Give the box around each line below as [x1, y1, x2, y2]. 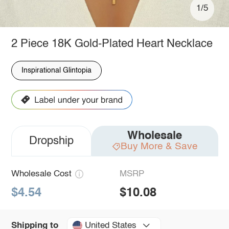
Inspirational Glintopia [21, 66, 91, 74]
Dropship [29, 135, 74, 147]
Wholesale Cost [11, 170, 72, 179]
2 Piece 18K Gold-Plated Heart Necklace [11, 38, 213, 50]
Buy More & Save [120, 141, 198, 151]
